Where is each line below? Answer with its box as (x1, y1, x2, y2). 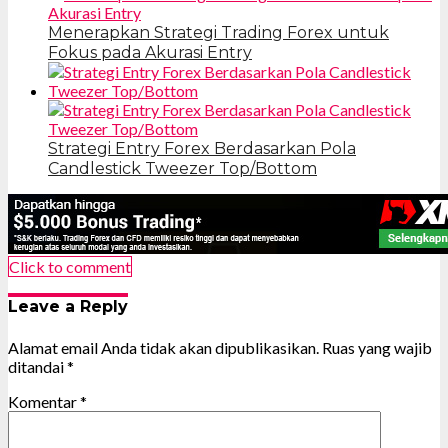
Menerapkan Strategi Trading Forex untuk (48, 23, 389, 43)
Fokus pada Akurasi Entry (48, 43, 252, 63)
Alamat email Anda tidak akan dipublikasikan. (8, 337, 319, 357)
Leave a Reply (8, 297, 128, 317)
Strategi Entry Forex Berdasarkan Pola (48, 139, 356, 159)
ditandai (8, 356, 67, 376)
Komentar (8, 391, 80, 411)
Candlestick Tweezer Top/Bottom (48, 159, 317, 179)
